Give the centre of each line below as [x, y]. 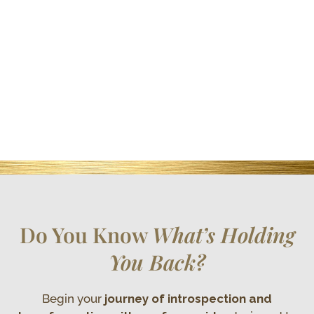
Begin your [73, 299]
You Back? [157, 262]
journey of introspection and [188, 299]
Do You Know [86, 235]
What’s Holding [223, 235]
